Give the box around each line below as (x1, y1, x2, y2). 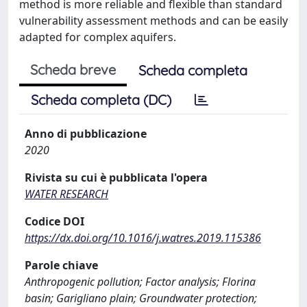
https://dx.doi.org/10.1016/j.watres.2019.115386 (25, 230, 261, 245)
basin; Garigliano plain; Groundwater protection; (25, 291, 257, 306)
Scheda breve (30, 61, 116, 78)
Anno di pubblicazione (25, 126, 147, 141)
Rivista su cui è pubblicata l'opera (25, 170, 208, 185)
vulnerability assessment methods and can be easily (19, 13, 288, 28)
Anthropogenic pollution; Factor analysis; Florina (25, 274, 256, 289)
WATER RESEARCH (25, 186, 108, 201)
